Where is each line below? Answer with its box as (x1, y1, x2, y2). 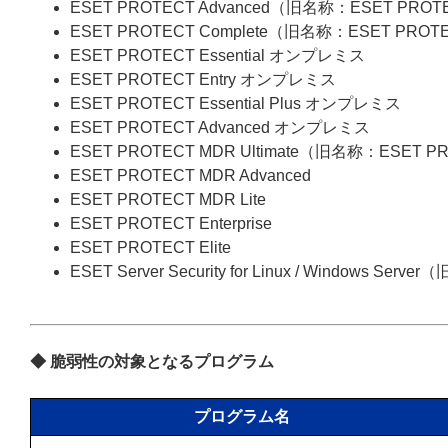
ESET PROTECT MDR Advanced (70, 167, 311, 184)
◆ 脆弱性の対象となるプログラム (30, 353, 274, 370)
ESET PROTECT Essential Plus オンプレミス (70, 95, 401, 112)
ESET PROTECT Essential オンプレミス (70, 47, 365, 64)
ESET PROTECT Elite (70, 239, 231, 256)
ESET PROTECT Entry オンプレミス (70, 71, 336, 88)
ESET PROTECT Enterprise (70, 215, 272, 232)
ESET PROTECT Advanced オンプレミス (70, 119, 370, 136)
